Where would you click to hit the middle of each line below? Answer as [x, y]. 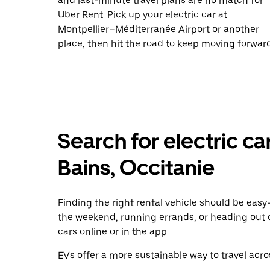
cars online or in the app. [113, 232]
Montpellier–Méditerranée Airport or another [159, 29]
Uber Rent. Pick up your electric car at [143, 15]
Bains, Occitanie [136, 168]
